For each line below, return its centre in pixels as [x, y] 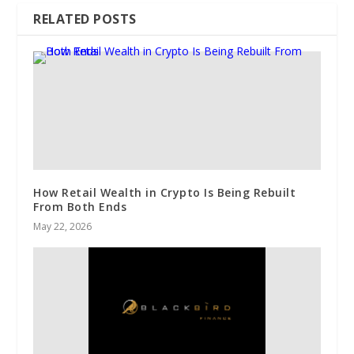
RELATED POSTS [85, 19]
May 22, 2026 [63, 226]
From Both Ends [80, 206]
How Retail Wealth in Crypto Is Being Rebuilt [165, 192]
